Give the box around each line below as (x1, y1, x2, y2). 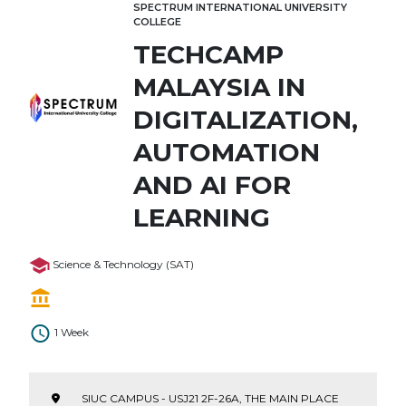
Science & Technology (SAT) (53, 256, 194, 271)
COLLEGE (133, 14, 181, 28)
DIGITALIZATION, (133, 103, 358, 135)
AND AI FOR (133, 169, 291, 200)
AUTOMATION (133, 136, 320, 168)
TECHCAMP (133, 38, 284, 70)
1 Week (54, 324, 89, 339)
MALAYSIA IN (133, 71, 305, 102)
